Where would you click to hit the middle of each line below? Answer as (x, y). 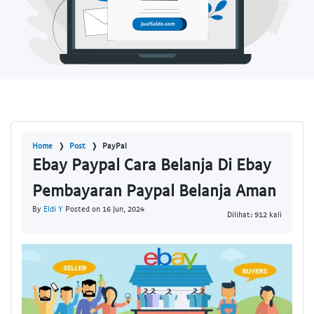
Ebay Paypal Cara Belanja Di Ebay (152, 164)
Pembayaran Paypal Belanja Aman (154, 190)
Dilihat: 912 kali (254, 214)
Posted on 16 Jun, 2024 (104, 209)
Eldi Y (53, 209)
